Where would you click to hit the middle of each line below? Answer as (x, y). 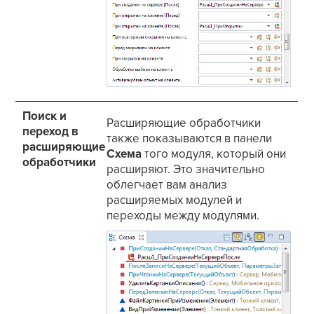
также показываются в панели (190, 139)
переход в (51, 132)
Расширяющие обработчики (184, 123)
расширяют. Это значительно (186, 170)
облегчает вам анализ (167, 185)
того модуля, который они (214, 154)
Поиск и (45, 116)
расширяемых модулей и (175, 200)
